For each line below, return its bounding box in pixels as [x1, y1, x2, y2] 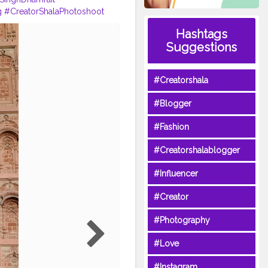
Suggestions [166, 40, 237, 55]
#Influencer [153, 169, 198, 179]
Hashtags [175, 27, 227, 42]
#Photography [153, 215, 210, 226]
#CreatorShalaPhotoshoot [4, 7, 104, 16]
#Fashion [153, 122, 189, 132]
